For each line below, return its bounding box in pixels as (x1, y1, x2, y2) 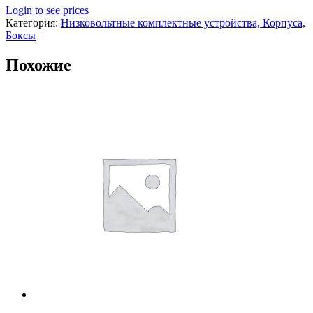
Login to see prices (6, 3, 89, 16)
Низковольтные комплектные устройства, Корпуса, (61, 16, 305, 29)
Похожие (6, 55, 71, 74)
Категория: (6, 16, 61, 29)
